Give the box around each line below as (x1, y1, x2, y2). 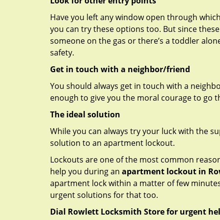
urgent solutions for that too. (50, 190, 158, 200)
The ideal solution (50, 109, 120, 120)
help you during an (50, 166, 122, 177)
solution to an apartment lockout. (50, 137, 175, 148)
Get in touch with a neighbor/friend (50, 64, 190, 75)
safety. (50, 47, 74, 58)
